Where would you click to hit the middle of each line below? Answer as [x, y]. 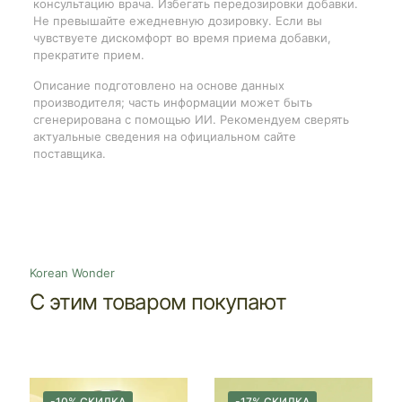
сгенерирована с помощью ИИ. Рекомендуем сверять [191, 119]
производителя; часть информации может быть [172, 102]
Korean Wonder [72, 272]
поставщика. [69, 153]
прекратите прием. [88, 54]
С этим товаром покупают [158, 301]
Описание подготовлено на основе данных [158, 85]
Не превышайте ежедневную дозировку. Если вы [177, 20]
